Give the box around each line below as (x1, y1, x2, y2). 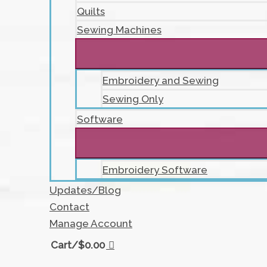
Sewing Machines (77, 24, 162, 36)
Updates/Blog (49, 184, 121, 196)
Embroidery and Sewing (103, 74, 219, 86)
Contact (49, 201, 89, 213)
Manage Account (49, 218, 132, 229)
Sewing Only (103, 93, 163, 105)
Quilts (77, 5, 105, 17)
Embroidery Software (103, 164, 207, 176)
